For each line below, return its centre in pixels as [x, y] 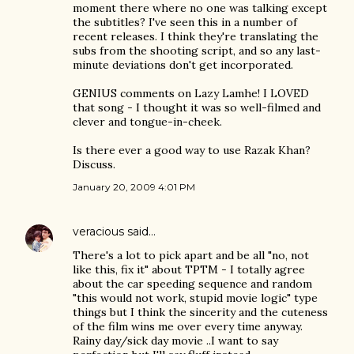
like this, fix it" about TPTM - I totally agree [189, 269]
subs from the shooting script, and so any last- [197, 51]
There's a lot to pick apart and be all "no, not [191, 255]
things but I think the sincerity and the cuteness [200, 312]
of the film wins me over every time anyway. [188, 326]
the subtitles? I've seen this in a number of [185, 22]
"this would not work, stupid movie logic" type [195, 298]
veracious [98, 232]
